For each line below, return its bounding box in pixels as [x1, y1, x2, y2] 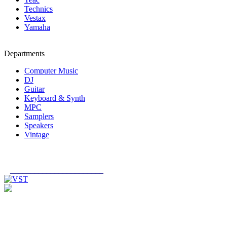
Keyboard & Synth [24, 94, 85, 102]
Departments [4, 49, 45, 58]
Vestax [24, 14, 46, 22]
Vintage [24, 130, 49, 139]
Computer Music [24, 66, 78, 75]
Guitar [24, 85, 45, 93]
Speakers [24, 121, 53, 130]
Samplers [24, 112, 54, 121]
